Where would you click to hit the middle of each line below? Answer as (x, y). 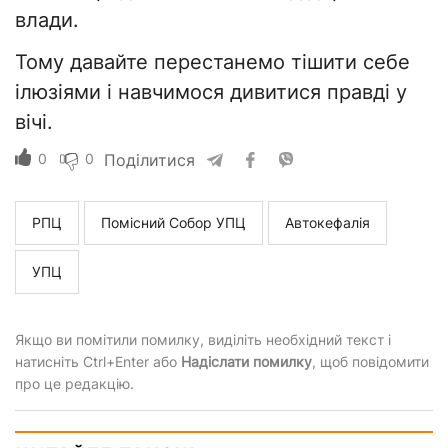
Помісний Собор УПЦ (173, 223)
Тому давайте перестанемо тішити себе (212, 62)
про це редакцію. (74, 384)
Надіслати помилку (246, 362)
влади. (47, 20)
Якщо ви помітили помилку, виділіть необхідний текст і (203, 340)
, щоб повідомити (370, 362)
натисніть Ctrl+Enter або (98, 362)
